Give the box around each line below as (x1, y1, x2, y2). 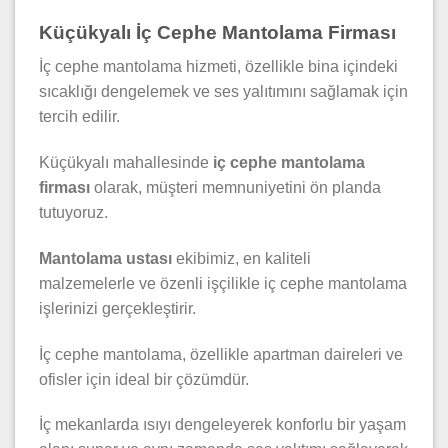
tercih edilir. (39, 108, 120, 126)
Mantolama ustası (39, 249, 172, 267)
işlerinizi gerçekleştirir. (39, 299, 196, 317)
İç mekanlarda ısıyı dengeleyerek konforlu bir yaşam (39, 416, 406, 434)
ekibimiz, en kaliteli (172, 249, 311, 267)
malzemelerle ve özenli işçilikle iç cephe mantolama (39, 274, 407, 292)
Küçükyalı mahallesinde (39, 153, 213, 171)
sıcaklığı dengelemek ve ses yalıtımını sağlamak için (39, 83, 408, 101)
